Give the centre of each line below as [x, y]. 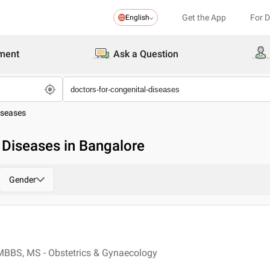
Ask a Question [146, 54]
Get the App [204, 17]
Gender [23, 180]
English [137, 17]
